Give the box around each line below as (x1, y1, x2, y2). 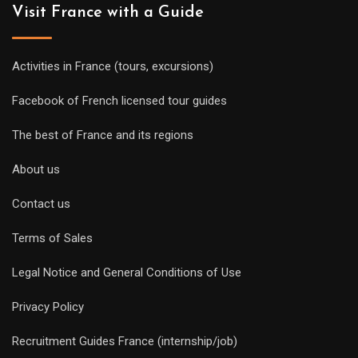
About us (12, 162, 60, 177)
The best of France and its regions (12, 128, 193, 143)
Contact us (12, 197, 70, 212)
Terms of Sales (12, 231, 93, 246)
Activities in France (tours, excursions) (12, 59, 213, 74)
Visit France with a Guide (12, 5, 204, 22)
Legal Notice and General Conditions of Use (12, 265, 241, 280)
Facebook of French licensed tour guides (12, 93, 227, 109)
